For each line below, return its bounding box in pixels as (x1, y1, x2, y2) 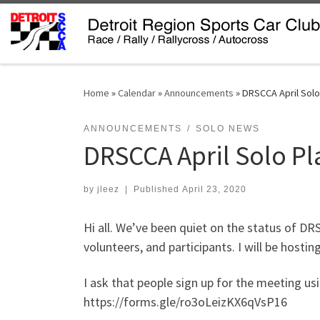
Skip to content (19, 14, 89, 27)
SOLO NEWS (195, 123, 260, 134)
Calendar (118, 86, 156, 99)
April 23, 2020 (181, 184, 246, 195)
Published (133, 184, 182, 195)
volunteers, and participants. (84, 239, 235, 256)
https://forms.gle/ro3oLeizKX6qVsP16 (84, 293, 287, 310)
